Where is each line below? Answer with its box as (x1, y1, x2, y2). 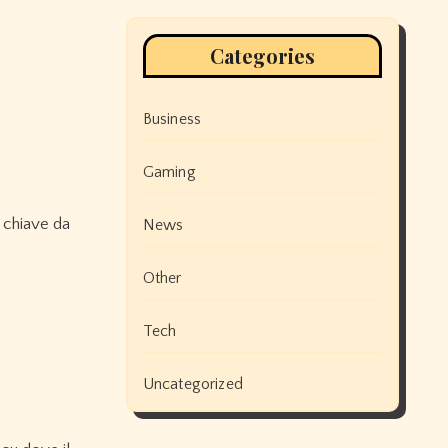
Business (142, 110, 202, 129)
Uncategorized (142, 375, 244, 394)
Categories (209, 42, 315, 70)
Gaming (142, 163, 196, 182)
